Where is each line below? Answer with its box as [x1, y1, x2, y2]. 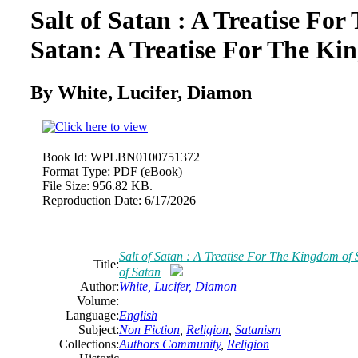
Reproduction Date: [42, 193, 141, 207]
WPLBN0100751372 [90, 149, 200, 164]
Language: [66, 308, 119, 322]
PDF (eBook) [113, 164, 182, 178]
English [119, 308, 157, 322]
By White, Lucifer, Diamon [30, 82, 252, 103]
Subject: [78, 322, 119, 336]
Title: [93, 257, 119, 271]
